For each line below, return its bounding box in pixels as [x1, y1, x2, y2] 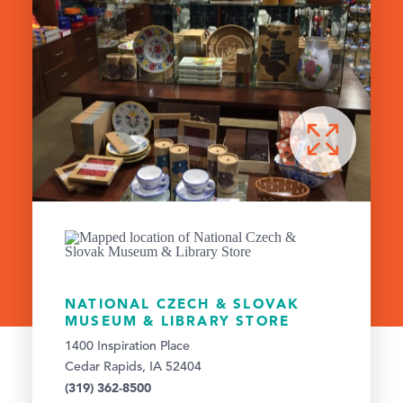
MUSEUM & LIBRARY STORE [65, 312, 291, 330]
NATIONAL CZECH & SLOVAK [65, 295, 300, 313]
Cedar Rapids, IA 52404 [65, 361, 201, 374]
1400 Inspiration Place [65, 340, 190, 354]
